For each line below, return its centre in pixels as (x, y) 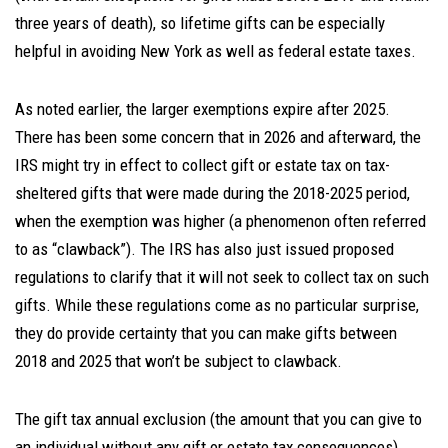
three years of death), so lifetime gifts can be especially (200, 23)
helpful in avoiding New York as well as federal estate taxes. (215, 51)
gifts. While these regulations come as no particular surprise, (217, 305)
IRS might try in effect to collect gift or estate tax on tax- (202, 165)
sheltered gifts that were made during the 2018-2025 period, (212, 193)
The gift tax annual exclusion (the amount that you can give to (218, 419)
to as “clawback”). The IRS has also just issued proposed (204, 249)
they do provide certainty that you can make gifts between (206, 333)
